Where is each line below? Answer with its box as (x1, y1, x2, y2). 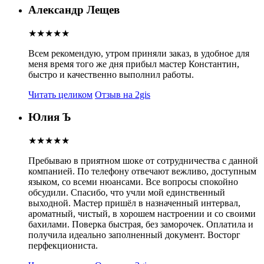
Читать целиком (28, 89, 93, 100)
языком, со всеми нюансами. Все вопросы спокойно (28, 177, 238, 187)
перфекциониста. (28, 240, 98, 251)
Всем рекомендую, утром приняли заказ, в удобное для (28, 48, 249, 58)
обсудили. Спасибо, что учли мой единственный (28, 187, 225, 198)
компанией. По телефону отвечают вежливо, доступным (28, 166, 256, 177)
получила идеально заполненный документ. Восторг (28, 230, 240, 240)
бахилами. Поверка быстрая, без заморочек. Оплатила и (28, 219, 253, 230)
